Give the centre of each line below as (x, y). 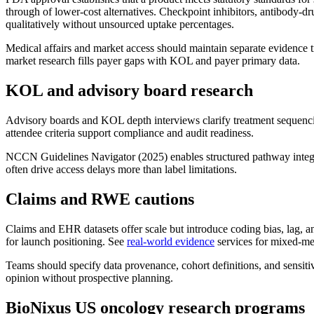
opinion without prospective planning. (89, 278)
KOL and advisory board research (129, 90)
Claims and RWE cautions (100, 199)
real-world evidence (171, 241)
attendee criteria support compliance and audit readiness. (130, 132)
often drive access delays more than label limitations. (121, 169)
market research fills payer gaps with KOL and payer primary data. (153, 61)
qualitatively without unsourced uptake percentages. (120, 25)
